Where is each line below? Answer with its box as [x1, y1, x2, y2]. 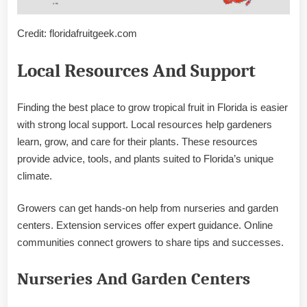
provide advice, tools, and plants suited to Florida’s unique [17, 152, 273, 164]
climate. [17, 169, 52, 182]
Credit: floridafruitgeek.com [17, 27, 137, 40]
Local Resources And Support [17, 60, 256, 82]
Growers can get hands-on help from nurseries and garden [17, 202, 278, 214]
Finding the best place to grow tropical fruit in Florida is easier [17, 101, 288, 113]
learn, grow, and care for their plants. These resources [17, 135, 258, 147]
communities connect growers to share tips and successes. [17, 236, 284, 249]
